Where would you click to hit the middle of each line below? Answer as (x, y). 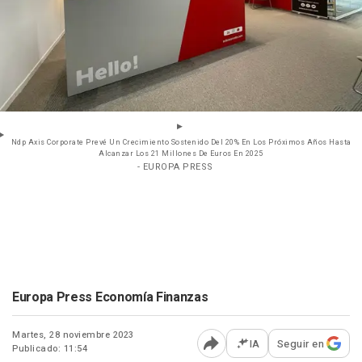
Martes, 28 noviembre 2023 (73, 335)
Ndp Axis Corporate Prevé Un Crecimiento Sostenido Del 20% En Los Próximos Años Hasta (181, 142)
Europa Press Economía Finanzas (110, 297)
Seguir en (300, 343)
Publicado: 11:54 (50, 348)
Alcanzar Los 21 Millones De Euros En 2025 (181, 154)
